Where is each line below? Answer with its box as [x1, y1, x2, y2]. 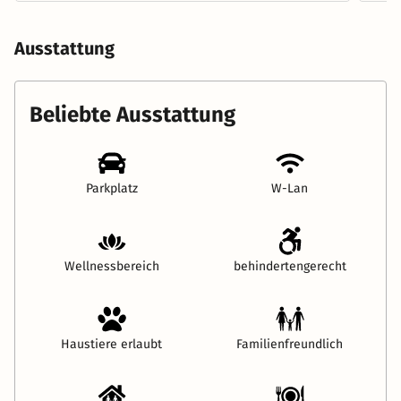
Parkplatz [85, 180, 138, 196]
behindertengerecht [233, 258, 346, 274]
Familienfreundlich [236, 336, 343, 352]
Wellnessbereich [64, 258, 159, 274]
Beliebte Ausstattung [30, 101, 235, 127]
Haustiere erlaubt [61, 336, 162, 352]
